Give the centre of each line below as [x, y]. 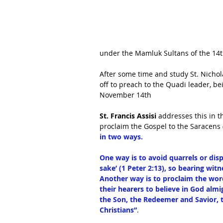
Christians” [118, 210]
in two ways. [122, 137]
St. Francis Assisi [128, 116]
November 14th [125, 95]
